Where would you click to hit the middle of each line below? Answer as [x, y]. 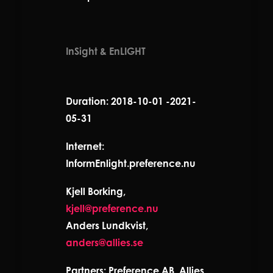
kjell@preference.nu [112, 208]
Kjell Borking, [96, 191]
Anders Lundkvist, [107, 225]
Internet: [85, 146]
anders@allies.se [105, 242]
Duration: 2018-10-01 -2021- [131, 101]
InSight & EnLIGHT [106, 51]
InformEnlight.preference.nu [131, 163]
